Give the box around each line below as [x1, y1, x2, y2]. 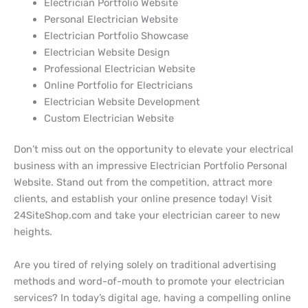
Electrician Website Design [43, 45, 170, 58]
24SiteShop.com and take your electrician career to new [14, 209, 280, 222]
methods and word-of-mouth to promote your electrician [14, 274, 285, 287]
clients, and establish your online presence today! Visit [14, 192, 272, 206]
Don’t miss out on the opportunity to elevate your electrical [14, 143, 294, 156]
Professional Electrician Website [43, 62, 195, 75]
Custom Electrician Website [43, 111, 174, 124]
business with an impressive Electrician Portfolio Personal [14, 159, 287, 173]
